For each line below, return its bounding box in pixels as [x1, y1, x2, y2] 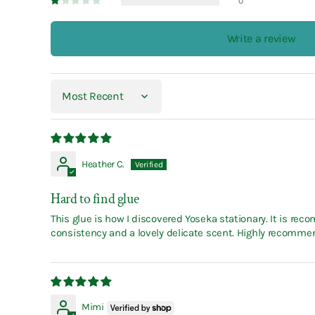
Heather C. [82, 158, 125, 170]
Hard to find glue [51, 190, 139, 208]
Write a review [226, 32, 296, 45]
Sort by [50, 96, 82, 109]
